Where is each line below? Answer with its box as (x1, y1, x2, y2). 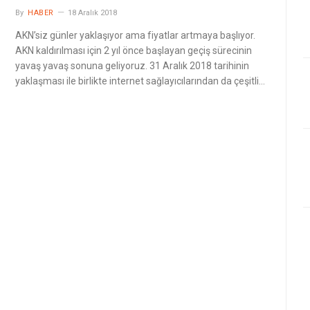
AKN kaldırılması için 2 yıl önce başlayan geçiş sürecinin (15, 45, 252, 56)
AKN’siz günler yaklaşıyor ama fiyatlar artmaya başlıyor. (15, 30, 255, 41)
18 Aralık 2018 (67, 8, 117, 17)
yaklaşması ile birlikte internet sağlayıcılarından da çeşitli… (15, 75, 265, 86)
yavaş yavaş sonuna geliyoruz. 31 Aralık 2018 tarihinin (15, 60, 249, 71)
